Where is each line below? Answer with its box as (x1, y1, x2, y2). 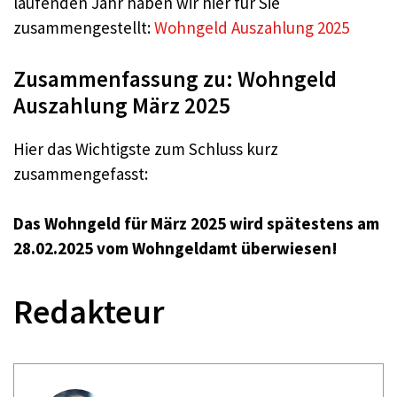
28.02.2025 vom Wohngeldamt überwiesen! (13, 237, 338, 260)
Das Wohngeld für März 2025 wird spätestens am (13, 213, 379, 235)
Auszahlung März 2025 (13, 90, 230, 120)
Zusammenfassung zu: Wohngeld (13, 64, 337, 93)
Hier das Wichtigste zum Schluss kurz (13, 137, 278, 160)
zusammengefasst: (13, 162, 148, 184)
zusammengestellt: (13, 17, 154, 39)
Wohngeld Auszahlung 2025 (154, 17, 349, 39)
